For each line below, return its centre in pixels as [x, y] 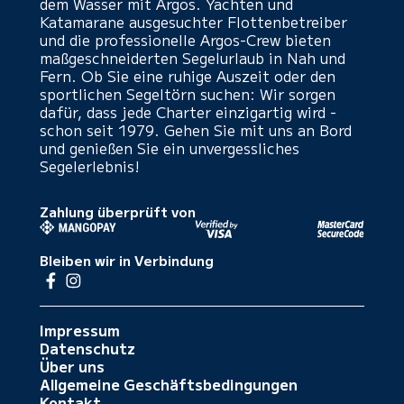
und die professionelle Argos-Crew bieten [185, 40]
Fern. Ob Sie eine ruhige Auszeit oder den [188, 76]
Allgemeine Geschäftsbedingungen [169, 384]
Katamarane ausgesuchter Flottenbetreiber [193, 22]
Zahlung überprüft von [118, 211]
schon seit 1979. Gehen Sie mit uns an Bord [196, 130]
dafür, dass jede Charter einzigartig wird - [188, 112]
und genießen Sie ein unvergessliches [170, 148]
